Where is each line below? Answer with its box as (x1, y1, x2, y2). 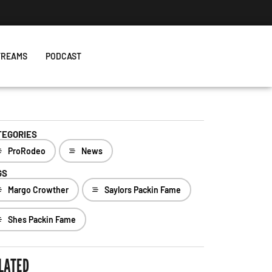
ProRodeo (7, 146, 46, 156)
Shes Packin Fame (7, 214, 76, 225)
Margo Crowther (7, 185, 69, 195)
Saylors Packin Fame (104, 185, 181, 195)
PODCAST (45, 51, 81, 61)
